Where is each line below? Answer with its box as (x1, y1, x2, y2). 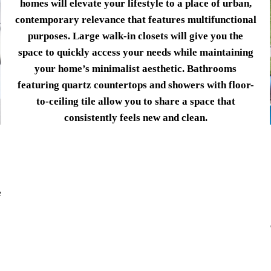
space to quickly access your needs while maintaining (18, 47, 253, 59)
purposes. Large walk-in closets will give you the (28, 30, 243, 42)
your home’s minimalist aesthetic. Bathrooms (34, 63, 237, 75)
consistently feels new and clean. (64, 112, 207, 124)
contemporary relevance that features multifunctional (15, 14, 256, 26)
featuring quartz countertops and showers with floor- (17, 79, 254, 91)
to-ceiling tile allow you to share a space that (36, 96, 235, 108)
